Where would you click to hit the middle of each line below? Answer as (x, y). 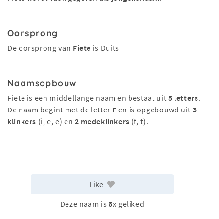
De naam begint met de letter (60, 109)
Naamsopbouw (42, 83)
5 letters (183, 98)
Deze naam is (84, 204)
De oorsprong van (40, 48)
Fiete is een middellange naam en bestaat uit (88, 98)
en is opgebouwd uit (154, 109)
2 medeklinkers (102, 121)
